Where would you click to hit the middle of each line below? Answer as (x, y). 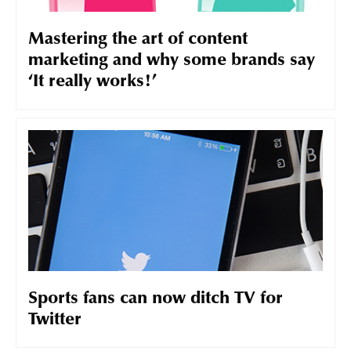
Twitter (55, 321)
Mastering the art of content (138, 40)
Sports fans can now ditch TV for (156, 300)
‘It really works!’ (92, 83)
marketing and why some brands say (172, 62)
